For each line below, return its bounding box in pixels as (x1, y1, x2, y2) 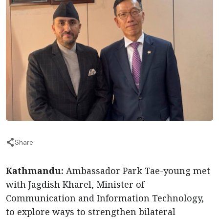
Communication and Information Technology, (6, 192, 204, 204)
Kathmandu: (6, 165, 64, 176)
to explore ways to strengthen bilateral (6, 206, 175, 218)
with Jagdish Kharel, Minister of (6, 178, 144, 190)
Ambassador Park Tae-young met (64, 165, 210, 176)
